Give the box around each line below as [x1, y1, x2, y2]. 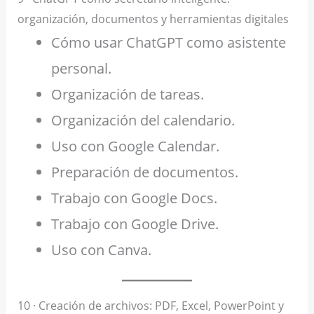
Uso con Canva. [50, 240, 151, 260]
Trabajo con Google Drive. [50, 214, 219, 234]
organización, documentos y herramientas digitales [17, 11, 289, 27]
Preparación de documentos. [50, 163, 238, 182]
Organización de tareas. [50, 85, 204, 104]
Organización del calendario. [50, 111, 235, 130]
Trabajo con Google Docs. [50, 189, 217, 208]
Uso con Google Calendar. [50, 137, 219, 156]
